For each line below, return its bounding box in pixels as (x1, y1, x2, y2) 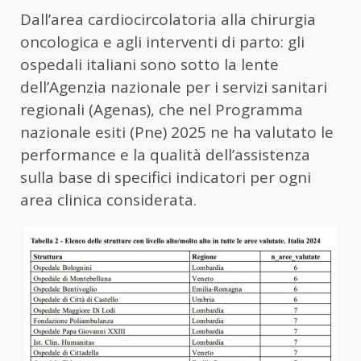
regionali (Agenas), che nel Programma (20, 99, 303, 121)
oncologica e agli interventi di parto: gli (20, 31, 305, 53)
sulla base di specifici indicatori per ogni (20, 167, 311, 189)
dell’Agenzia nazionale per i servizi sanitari (20, 77, 327, 98)
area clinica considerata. (20, 189, 197, 211)
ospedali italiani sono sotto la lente (20, 54, 279, 76)
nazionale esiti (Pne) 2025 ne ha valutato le (20, 122, 334, 143)
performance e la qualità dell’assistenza (20, 144, 310, 166)
